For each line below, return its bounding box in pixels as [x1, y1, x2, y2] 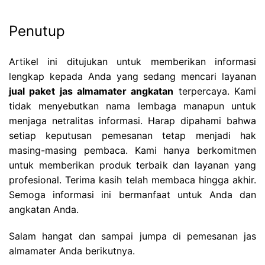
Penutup [9, 22, 65, 40]
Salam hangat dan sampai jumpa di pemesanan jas [9, 230, 256, 242]
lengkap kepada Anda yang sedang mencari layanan [9, 70, 256, 82]
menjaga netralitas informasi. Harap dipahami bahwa [9, 114, 256, 127]
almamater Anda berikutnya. [9, 244, 135, 257]
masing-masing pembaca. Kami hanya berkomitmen [9, 144, 256, 156]
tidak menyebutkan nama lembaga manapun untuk [9, 99, 256, 112]
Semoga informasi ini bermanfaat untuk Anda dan [9, 188, 256, 201]
